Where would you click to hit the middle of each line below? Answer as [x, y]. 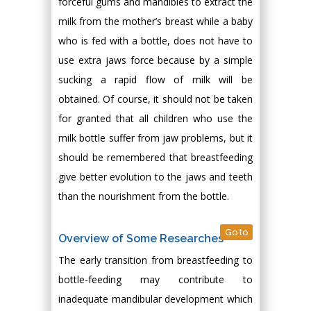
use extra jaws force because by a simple [155, 60]
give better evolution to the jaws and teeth [155, 177]
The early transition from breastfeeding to [155, 260]
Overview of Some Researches [141, 238]
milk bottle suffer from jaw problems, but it [155, 138]
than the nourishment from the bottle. [144, 196]
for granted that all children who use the [155, 118]
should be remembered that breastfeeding [155, 157]
